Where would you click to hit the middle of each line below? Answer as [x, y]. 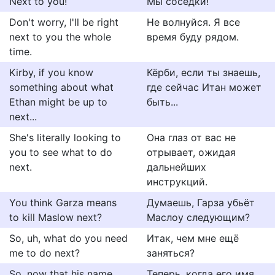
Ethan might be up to [58, 102]
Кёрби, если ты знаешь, [203, 72]
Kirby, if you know [51, 72]
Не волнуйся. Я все [193, 22]
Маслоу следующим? [198, 217]
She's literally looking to [65, 137]
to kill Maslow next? [56, 217]
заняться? [171, 253]
